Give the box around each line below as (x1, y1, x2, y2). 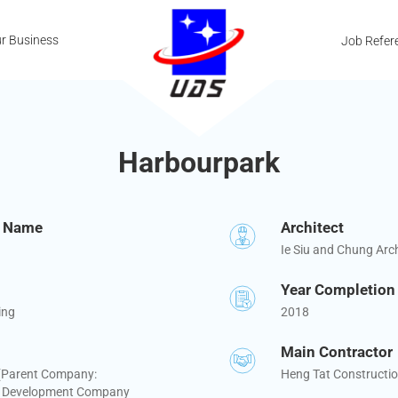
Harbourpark (118, 145, 280, 179)
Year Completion (280, 280, 395, 298)
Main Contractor (280, 342, 393, 361)
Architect (280, 218, 344, 236)
